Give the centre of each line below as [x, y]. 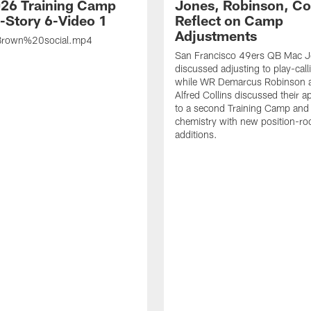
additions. [196, 135]
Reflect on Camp [229, 20]
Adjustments [216, 36]
